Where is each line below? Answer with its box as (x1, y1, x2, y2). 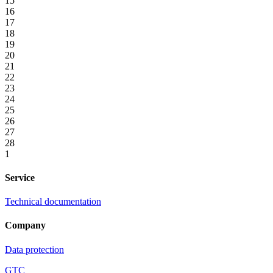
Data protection (5, 244, 64, 255)
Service (5, 172, 35, 183)
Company (5, 220, 46, 231)
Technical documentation (5, 196, 101, 207)
